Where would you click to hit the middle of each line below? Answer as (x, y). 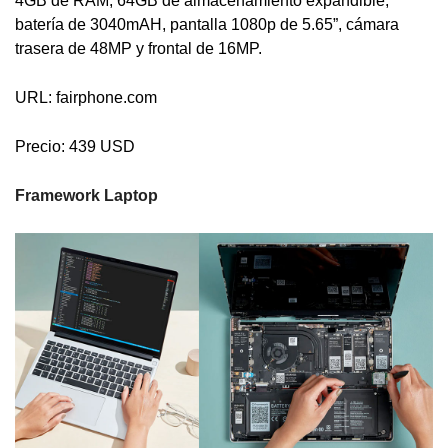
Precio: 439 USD (75, 147)
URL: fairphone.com (86, 98)
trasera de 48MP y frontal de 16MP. (138, 49)
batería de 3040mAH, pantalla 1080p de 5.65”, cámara (207, 25)
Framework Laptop (86, 196)
